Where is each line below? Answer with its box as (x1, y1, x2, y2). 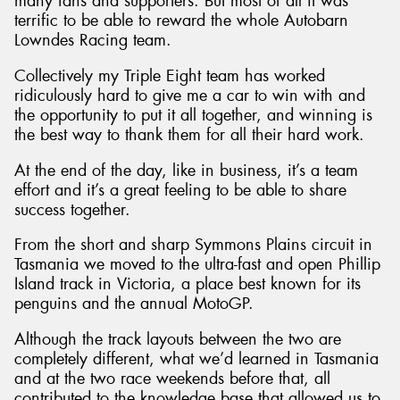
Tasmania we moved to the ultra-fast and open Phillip (14, 254, 380, 276)
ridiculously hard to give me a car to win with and (14, 84, 365, 106)
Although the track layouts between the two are (14, 328, 341, 350)
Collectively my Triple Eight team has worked (14, 64, 325, 87)
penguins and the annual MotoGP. (14, 293, 254, 315)
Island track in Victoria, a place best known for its (14, 273, 361, 296)
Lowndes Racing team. (14, 29, 171, 52)
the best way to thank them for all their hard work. (14, 123, 364, 146)
